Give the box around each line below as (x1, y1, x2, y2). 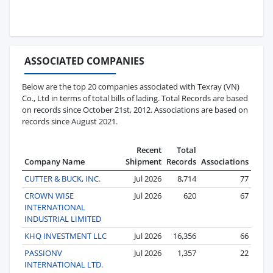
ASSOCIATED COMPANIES (24, 54, 144, 68)
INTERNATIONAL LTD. (24, 258, 103, 270)
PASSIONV (24, 247, 62, 258)
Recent (136, 144, 161, 155)
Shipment (126, 155, 161, 167)
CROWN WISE (24, 190, 74, 201)
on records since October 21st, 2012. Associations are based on (22, 104, 248, 115)
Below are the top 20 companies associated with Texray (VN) (22, 80, 239, 92)
